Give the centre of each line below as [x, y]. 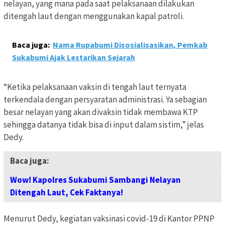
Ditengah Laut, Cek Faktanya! [67, 192]
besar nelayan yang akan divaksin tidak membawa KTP [101, 112]
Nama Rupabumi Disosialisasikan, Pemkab [130, 44]
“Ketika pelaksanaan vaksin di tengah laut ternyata [95, 87]
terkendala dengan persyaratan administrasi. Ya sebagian [105, 99]
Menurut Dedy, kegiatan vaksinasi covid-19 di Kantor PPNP [109, 218]
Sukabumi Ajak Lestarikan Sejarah [74, 57]
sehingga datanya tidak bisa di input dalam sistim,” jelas [104, 124]
